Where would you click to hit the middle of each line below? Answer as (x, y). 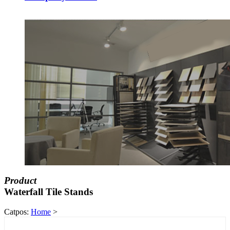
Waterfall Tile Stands (49, 192)
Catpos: (17, 212)
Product (20, 181)
